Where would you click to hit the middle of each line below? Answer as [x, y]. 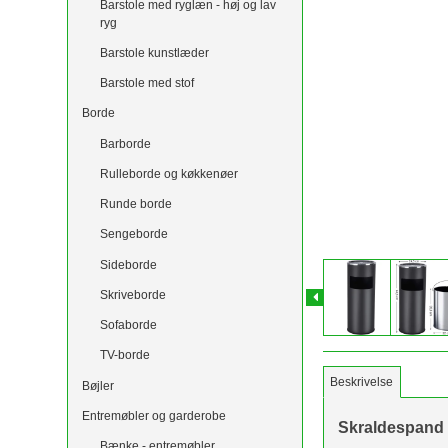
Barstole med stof [146, 83]
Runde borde [135, 204]
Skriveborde [132, 294]
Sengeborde [133, 234]
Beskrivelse [362, 381]
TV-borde [124, 355]
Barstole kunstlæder [154, 52]
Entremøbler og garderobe [154, 415]
